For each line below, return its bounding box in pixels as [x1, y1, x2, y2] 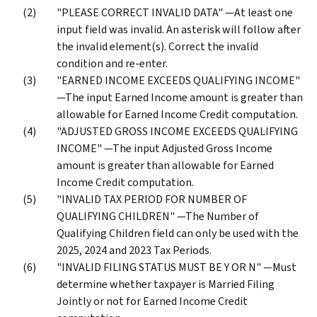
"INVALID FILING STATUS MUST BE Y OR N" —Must [57, 259, 296, 275]
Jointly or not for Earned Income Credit [57, 293, 248, 309]
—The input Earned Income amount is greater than [57, 89, 303, 105]
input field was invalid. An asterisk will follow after [57, 21, 301, 37]
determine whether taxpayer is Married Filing [57, 276, 275, 292]
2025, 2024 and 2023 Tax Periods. [57, 242, 212, 258]
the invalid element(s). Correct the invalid [57, 38, 258, 54]
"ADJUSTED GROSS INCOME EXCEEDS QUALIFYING [57, 123, 298, 139]
